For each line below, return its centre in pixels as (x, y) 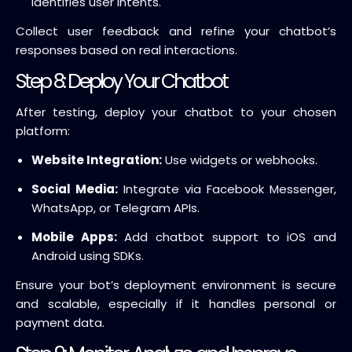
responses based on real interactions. (126, 49)
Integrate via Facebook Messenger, (227, 189)
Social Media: (75, 189)
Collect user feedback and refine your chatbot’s (176, 31)
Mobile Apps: (74, 236)
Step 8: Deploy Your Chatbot (121, 81)
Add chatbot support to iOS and (227, 236)
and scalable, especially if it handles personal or (176, 303)
